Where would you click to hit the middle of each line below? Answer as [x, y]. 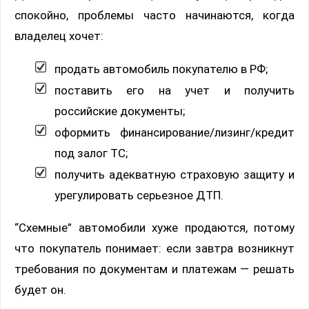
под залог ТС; [91, 153]
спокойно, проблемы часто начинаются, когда [154, 15]
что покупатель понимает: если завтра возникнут [154, 248]
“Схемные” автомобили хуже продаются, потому [154, 227]
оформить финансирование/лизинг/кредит [175, 132]
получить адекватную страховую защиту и [175, 174]
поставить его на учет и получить [175, 90]
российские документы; [120, 111]
